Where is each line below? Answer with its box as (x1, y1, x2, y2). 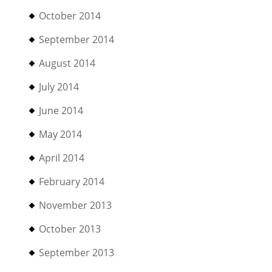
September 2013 (39, 246, 115, 259)
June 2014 (39, 104, 84, 117)
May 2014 (39, 127, 83, 141)
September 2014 (39, 33, 115, 46)
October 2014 (39, 9, 101, 22)
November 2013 (39, 199, 112, 212)
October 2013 (39, 222, 101, 236)
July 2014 (39, 80, 80, 93)
